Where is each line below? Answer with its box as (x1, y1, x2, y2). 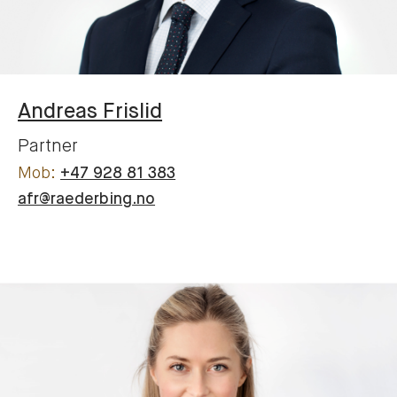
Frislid (103, 100, 162, 122)
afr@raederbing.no (18, 191, 155, 207)
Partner (18, 136, 78, 156)
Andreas (18, 100, 103, 122)
